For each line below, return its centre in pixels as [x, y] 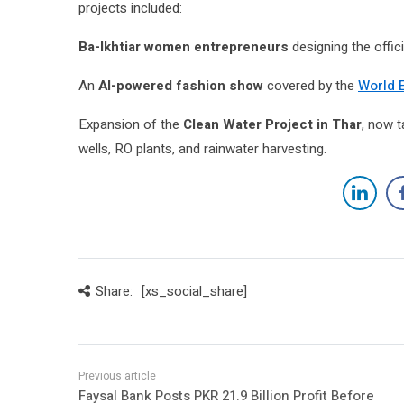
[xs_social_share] [194, 292]
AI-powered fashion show [181, 86]
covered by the [311, 86]
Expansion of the [131, 125]
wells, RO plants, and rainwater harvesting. [202, 149]
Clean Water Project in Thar [272, 125]
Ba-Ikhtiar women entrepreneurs [184, 47]
